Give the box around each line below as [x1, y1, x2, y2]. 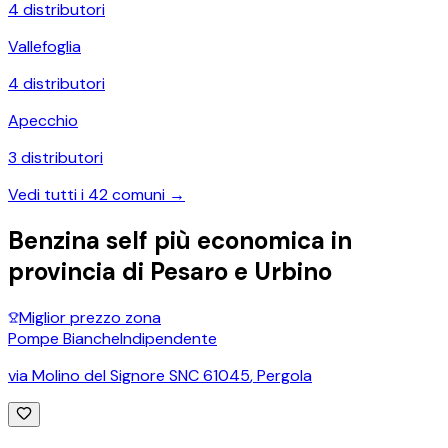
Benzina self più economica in [8, 224, 352, 256]
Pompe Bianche [8, 327, 120, 349]
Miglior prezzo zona [19, 306, 161, 328]
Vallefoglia [8, 35, 81, 57]
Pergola [257, 364, 312, 386]
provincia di [8, 255, 150, 287]
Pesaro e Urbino [150, 255, 332, 287]
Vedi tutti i [8, 183, 88, 205]
